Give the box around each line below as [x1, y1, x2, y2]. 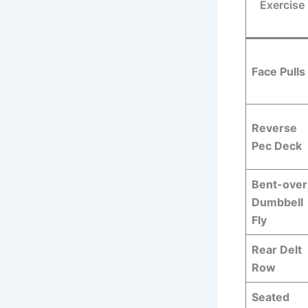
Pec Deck [252, 139, 302, 153]
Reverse [252, 121, 297, 135]
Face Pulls [252, 65, 305, 79]
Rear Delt [252, 243, 302, 257]
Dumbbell [252, 195, 303, 210]
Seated [252, 290, 289, 305]
